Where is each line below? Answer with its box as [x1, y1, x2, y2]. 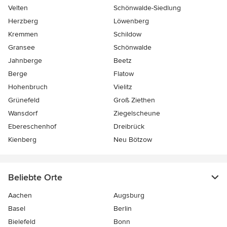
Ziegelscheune [113, 109, 160, 118]
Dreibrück [113, 122, 144, 131]
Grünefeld [8, 96, 40, 105]
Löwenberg [113, 17, 149, 26]
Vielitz [113, 83, 132, 92]
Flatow [113, 69, 134, 79]
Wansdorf [8, 109, 37, 118]
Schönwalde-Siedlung [113, 4, 181, 13]
